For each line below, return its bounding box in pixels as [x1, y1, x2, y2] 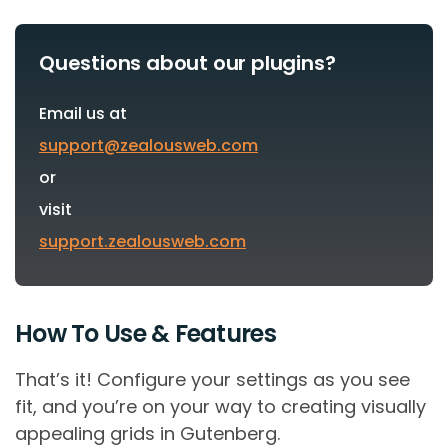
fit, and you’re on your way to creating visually [15, 394, 426, 420]
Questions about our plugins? [39, 49, 336, 78]
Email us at [39, 102, 127, 126]
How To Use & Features [15, 317, 276, 351]
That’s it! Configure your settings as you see [15, 367, 410, 393]
